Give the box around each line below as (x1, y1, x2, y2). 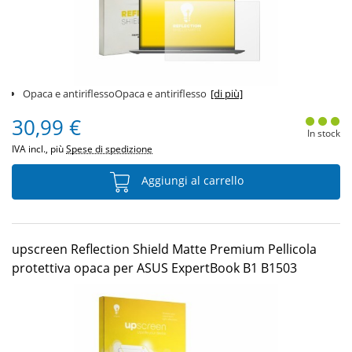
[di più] (211, 86, 243, 101)
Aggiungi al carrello (138, 173, 244, 189)
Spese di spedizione (66, 142, 152, 156)
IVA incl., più (12, 142, 66, 156)
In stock (306, 126, 340, 140)
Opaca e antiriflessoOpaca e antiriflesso (23, 86, 207, 101)
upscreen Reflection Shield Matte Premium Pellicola (12, 240, 317, 258)
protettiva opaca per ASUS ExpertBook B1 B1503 (12, 259, 297, 277)
